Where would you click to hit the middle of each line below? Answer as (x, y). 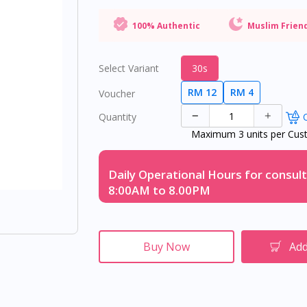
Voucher (117, 94)
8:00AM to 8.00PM (159, 190)
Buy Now (167, 246)
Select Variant (129, 68)
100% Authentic (166, 25)
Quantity (118, 117)
